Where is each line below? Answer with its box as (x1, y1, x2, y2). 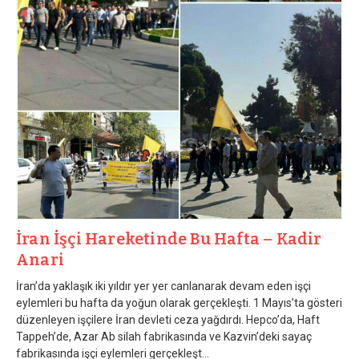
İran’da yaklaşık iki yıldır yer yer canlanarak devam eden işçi (16, 280, 311, 292)
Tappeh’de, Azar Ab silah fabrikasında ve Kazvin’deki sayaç (16, 330, 312, 343)
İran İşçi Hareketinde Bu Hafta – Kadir (16, 229, 322, 248)
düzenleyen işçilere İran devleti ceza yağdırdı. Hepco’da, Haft (16, 313, 320, 326)
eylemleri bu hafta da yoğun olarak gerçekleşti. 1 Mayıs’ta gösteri (16, 296, 342, 309)
